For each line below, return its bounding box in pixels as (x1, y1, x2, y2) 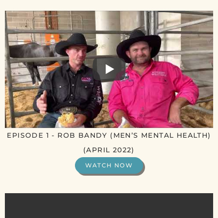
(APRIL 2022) (83, 145, 135, 154)
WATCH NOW (85, 161, 133, 169)
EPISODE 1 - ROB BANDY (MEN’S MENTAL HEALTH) (7, 130, 211, 140)
